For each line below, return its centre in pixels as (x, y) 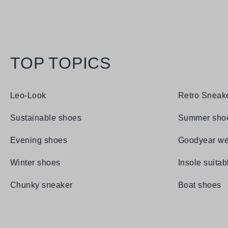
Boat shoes (200, 185)
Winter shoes (35, 163)
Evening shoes (39, 140)
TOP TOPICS (61, 63)
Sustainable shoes (46, 118)
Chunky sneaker (41, 185)
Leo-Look (28, 96)
